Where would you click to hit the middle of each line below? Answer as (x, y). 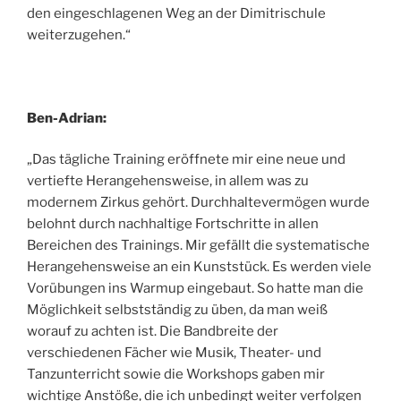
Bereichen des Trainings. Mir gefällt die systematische (198, 246)
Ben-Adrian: (67, 118)
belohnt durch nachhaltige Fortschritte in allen (173, 224)
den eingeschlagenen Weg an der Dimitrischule (176, 13)
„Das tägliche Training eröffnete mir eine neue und (186, 160)
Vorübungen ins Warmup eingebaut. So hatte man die (195, 289)
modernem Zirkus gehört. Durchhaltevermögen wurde (198, 203)
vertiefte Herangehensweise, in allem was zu (168, 181)
